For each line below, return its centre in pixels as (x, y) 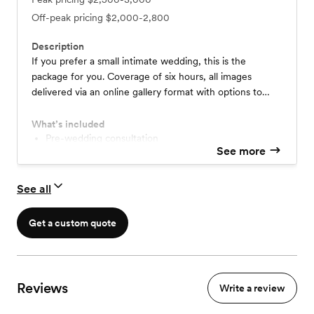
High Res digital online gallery (114, 152)
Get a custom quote (73, 223)
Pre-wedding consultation (105, 138)
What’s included (68, 124)
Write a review (252, 288)
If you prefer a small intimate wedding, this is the (139, 61)
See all (34, 189)
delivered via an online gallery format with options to (147, 92)
